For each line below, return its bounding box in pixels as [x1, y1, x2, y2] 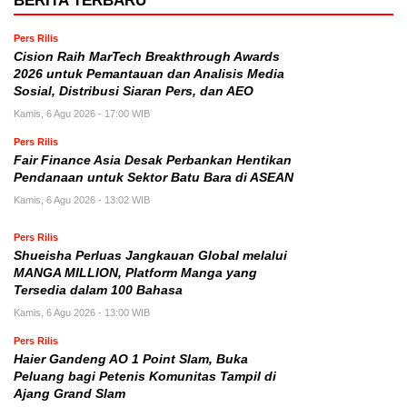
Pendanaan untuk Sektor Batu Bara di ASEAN [14, 171, 293, 185]
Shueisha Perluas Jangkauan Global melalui [14, 249, 287, 263]
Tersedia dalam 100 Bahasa [14, 283, 183, 298]
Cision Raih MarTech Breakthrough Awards [14, 50, 280, 65]
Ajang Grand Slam [14, 387, 125, 402]
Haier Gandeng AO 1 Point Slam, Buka [14, 352, 248, 367]
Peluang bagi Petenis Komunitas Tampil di [14, 370, 276, 384]
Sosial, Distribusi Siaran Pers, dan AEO [14, 84, 253, 99]
